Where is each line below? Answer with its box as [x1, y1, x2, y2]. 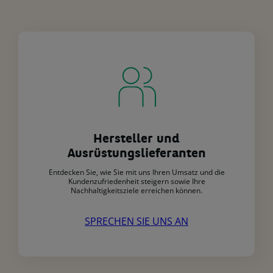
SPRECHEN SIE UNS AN [85, 214, 188, 229]
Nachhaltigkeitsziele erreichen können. [71, 185, 202, 196]
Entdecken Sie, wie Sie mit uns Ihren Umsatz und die [48, 167, 225, 178]
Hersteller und [93, 133, 180, 146]
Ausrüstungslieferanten [67, 148, 206, 161]
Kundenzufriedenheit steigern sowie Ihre [68, 176, 205, 187]
